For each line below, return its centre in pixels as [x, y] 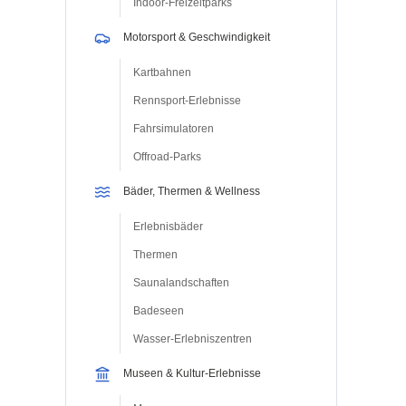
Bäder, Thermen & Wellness [192, 192]
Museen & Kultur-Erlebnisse [192, 374]
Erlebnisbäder [168, 226]
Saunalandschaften [181, 282]
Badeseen [159, 310]
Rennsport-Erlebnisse [187, 100]
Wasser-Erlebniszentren [193, 338]
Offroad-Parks [167, 156]
